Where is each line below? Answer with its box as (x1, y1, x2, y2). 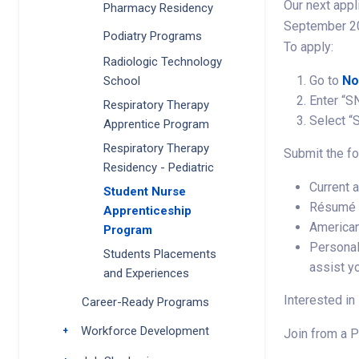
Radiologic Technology (103, 54, 222, 70)
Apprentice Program (103, 117, 209, 132)
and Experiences (103, 266, 189, 281)
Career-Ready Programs (82, 294, 209, 309)
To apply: (284, 39, 333, 54)
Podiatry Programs (103, 28, 202, 43)
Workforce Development (81, 324, 209, 339)
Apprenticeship (103, 204, 192, 219)
